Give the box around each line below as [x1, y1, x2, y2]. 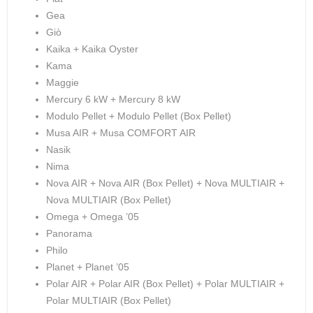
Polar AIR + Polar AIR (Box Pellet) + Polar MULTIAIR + [46, 278, 284, 289]
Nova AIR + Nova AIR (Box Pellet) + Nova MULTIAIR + [46, 177, 284, 189]
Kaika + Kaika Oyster [46, 43, 138, 54]
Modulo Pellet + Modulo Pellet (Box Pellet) [46, 110, 231, 122]
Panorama [46, 228, 92, 239]
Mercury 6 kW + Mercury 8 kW [46, 94, 180, 105]
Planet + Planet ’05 [46, 261, 129, 272]
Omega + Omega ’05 [46, 211, 139, 222]
